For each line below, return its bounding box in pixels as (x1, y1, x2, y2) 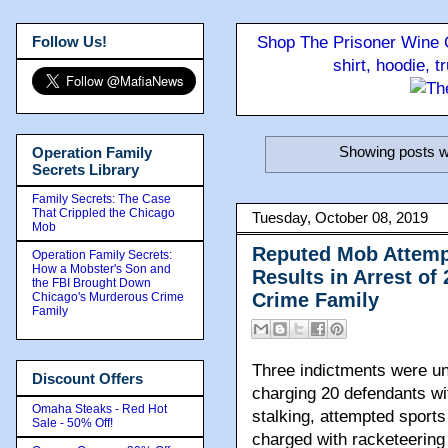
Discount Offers (32, 370, 143, 387)
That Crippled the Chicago (32, 206, 175, 220)
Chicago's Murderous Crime (32, 290, 184, 304)
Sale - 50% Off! (32, 415, 113, 430)
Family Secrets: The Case (32, 192, 171, 206)
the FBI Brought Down (32, 276, 151, 290)
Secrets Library (32, 160, 139, 178)
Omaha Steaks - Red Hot (32, 401, 167, 416)
